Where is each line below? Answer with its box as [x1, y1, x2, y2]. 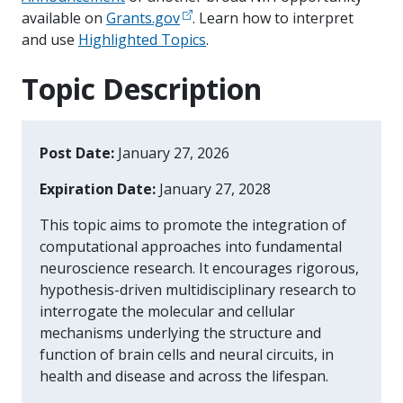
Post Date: [40, 142, 118, 163]
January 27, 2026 [118, 142, 229, 163]
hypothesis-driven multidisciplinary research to [40, 279, 356, 300]
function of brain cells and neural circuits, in [40, 344, 334, 364]
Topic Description [22, 68, 262, 108]
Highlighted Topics [78, 29, 206, 49]
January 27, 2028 [159, 178, 271, 199]
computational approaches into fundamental [40, 236, 342, 256]
